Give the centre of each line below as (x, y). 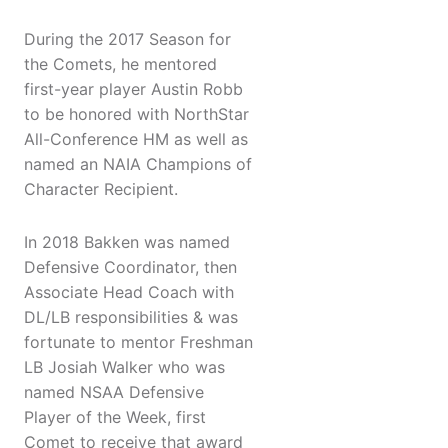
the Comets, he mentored (120, 64)
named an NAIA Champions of (138, 164)
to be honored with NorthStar (136, 114)
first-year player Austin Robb (133, 89)
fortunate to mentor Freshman (138, 342)
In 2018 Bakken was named (127, 242)
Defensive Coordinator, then (130, 267)
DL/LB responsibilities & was (131, 317)
